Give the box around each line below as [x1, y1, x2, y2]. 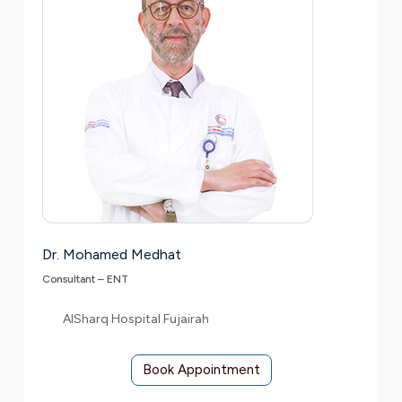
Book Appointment [142, 361, 260, 378]
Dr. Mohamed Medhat [42, 245, 181, 263]
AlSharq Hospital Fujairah [63, 311, 209, 328]
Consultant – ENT [42, 272, 128, 285]
